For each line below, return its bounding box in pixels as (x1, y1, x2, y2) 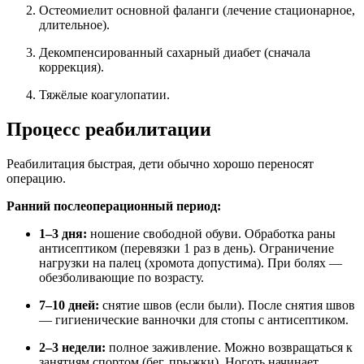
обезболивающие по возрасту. (39, 271, 204, 285)
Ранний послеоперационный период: (6, 199, 221, 214)
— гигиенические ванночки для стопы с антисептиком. (39, 313, 349, 327)
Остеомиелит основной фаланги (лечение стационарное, (39, 3, 355, 18)
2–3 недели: (39, 340, 106, 355)
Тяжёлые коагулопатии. (39, 88, 170, 102)
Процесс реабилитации (6, 119, 211, 141)
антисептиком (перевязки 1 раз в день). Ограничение (39, 241, 334, 256)
